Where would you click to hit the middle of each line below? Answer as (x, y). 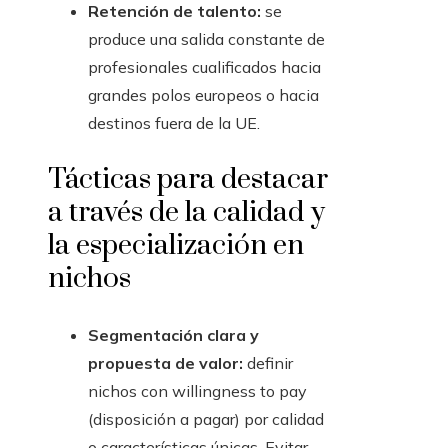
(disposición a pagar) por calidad (206, 419)
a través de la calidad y (186, 213)
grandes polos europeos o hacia (203, 95)
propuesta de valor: (165, 363)
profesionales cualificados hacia (204, 67)
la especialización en (176, 246)
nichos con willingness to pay (197, 391)
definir (268, 363)
